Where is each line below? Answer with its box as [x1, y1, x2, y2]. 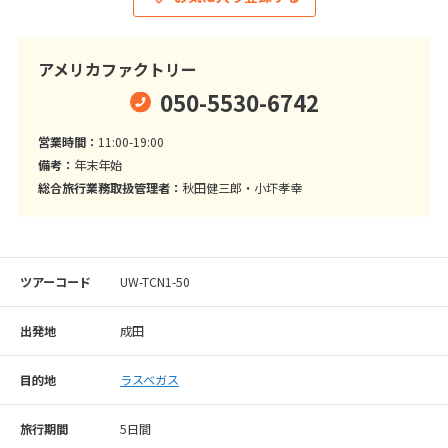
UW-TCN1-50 [120, 273, 190, 292]
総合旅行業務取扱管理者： [37, 179, 182, 198]
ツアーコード [20, 273, 91, 292]
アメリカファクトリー [37, 57, 197, 82]
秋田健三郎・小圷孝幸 [181, 179, 302, 198]
